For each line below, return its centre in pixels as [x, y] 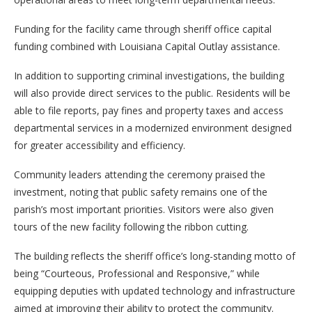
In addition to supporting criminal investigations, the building [149, 75]
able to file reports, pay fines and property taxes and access [149, 110]
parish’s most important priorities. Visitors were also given [144, 209]
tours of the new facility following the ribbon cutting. [131, 226]
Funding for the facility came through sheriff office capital [143, 29]
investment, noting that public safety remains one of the [141, 192]
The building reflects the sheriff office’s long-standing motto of [155, 256]
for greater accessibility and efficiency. [100, 145]
